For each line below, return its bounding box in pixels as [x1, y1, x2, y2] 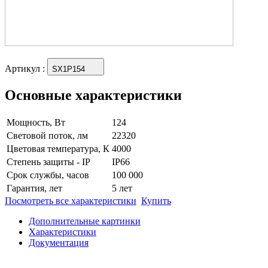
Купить [141, 195, 171, 206]
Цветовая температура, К [7, 143, 109, 154]
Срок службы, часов [7, 169, 89, 180]
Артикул [5, 63, 42, 74]
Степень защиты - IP [7, 156, 90, 167]
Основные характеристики [5, 87, 182, 103]
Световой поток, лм [7, 130, 88, 141]
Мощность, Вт [7, 117, 65, 127]
